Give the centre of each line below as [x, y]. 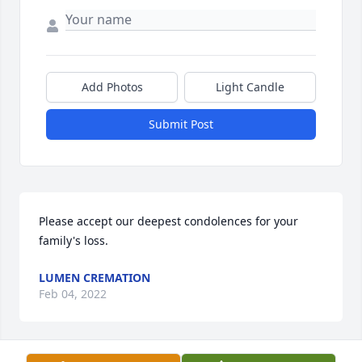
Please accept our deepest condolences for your [168, 221]
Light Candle [250, 87]
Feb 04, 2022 [73, 294]
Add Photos [112, 87]
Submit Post [181, 124]
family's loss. [74, 241]
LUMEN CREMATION [95, 278]
